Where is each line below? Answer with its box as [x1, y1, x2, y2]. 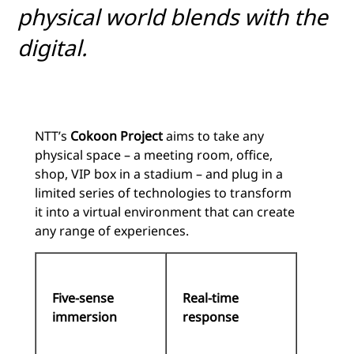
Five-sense [52, 289, 114, 307]
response [183, 308, 239, 326]
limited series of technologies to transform [35, 184, 292, 202]
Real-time [183, 289, 239, 307]
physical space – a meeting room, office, [35, 146, 273, 164]
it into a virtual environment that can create [35, 203, 295, 221]
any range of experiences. [35, 222, 189, 240]
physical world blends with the [17, 2, 328, 32]
